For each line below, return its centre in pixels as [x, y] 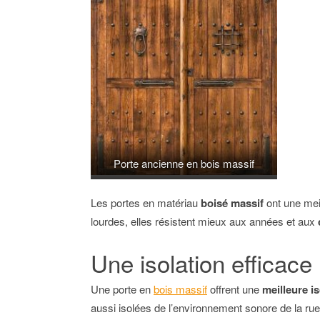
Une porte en [122, 289]
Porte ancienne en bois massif [184, 163]
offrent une [235, 289]
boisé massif [232, 202]
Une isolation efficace [201, 262]
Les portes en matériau [146, 202]
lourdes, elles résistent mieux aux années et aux [204, 221]
